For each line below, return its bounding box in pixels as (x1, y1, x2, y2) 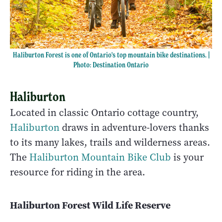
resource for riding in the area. (10, 166, 145, 179)
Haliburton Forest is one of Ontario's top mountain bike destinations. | (12, 51, 210, 60)
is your (171, 151, 204, 165)
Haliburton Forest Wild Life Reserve (10, 198, 170, 213)
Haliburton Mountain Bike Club (29, 151, 171, 165)
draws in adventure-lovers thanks (59, 121, 209, 135)
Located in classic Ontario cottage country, (10, 106, 199, 120)
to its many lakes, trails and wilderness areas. (10, 136, 210, 150)
